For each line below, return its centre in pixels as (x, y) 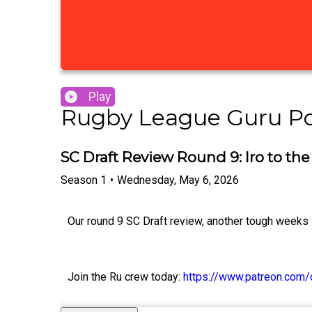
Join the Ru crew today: (124, 276)
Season (79, 180)
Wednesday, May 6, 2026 (178, 180)
